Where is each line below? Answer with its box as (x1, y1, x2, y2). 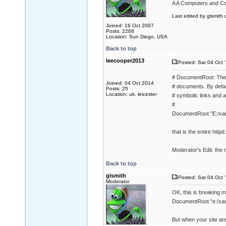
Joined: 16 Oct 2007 (106, 23, 154, 28)
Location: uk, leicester (106, 91, 157, 97)
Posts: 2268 (106, 28, 134, 34)
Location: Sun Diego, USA (106, 34, 167, 39)
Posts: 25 (106, 86, 128, 91)
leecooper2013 (106, 58, 144, 64)
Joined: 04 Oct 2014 (106, 80, 154, 86)
